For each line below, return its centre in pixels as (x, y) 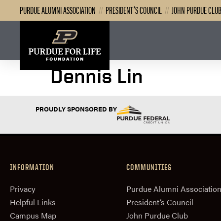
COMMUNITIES (149, 167)
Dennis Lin (97, 76)
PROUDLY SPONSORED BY (76, 109)
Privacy (23, 189)
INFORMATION (32, 167)
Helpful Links (33, 202)
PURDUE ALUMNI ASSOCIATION (58, 10)
